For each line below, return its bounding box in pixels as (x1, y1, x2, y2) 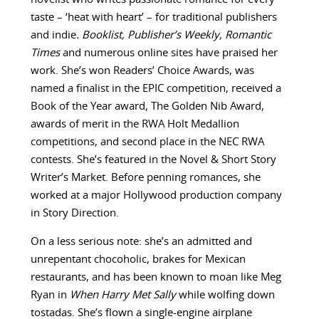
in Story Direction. (30, 208, 119, 219)
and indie (30, 30, 76, 41)
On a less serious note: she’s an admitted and (30, 236, 252, 248)
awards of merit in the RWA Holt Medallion (30, 119, 239, 130)
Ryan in (30, 290, 70, 301)
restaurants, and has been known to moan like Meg (30, 272, 281, 283)
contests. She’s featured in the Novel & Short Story (30, 155, 276, 166)
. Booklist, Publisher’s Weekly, (75, 30, 222, 41)
